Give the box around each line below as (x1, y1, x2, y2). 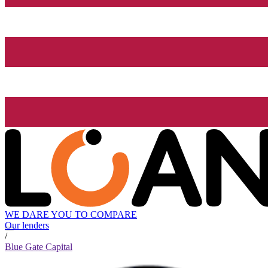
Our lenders (5, 220, 49, 231)
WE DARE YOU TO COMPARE (5, 209, 137, 220)
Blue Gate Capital (5, 242, 72, 252)
